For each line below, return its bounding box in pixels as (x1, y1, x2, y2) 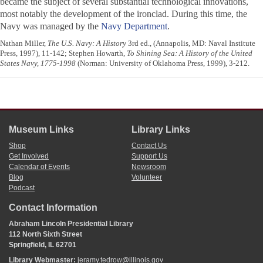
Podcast (9, 184, 35, 193)
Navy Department (101, 21, 167, 32)
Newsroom (131, 163, 166, 171)
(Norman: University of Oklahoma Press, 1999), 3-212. (76, 59, 249, 68)
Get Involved (9, 152, 49, 161)
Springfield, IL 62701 (9, 241, 76, 249)
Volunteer (131, 173, 162, 182)
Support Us (131, 152, 167, 161)
